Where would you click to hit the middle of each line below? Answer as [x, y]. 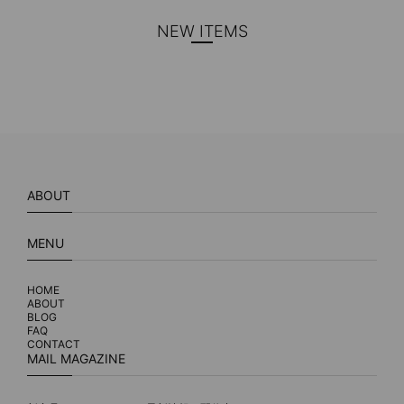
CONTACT [54, 344]
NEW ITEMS [202, 32]
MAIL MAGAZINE [76, 359]
